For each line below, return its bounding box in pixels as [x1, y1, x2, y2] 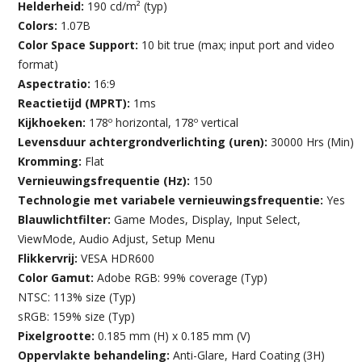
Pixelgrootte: [18, 327, 99, 343]
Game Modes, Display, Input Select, [114, 211, 301, 227]
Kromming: [18, 153, 86, 169]
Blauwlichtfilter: [18, 211, 115, 227]
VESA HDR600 [81, 250, 155, 266]
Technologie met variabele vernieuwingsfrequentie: [18, 192, 327, 208]
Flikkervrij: [18, 250, 82, 266]
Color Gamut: [18, 269, 98, 285]
